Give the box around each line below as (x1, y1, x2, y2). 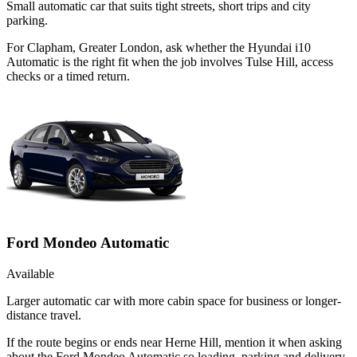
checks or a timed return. (6, 69, 130, 84)
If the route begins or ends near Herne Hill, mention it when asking (6, 335, 342, 349)
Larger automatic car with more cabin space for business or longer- (6, 293, 341, 308)
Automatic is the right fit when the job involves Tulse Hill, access (6, 55, 333, 69)
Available (6, 266, 54, 280)
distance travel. (6, 308, 81, 322)
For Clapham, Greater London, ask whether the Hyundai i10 (6, 41, 311, 55)
